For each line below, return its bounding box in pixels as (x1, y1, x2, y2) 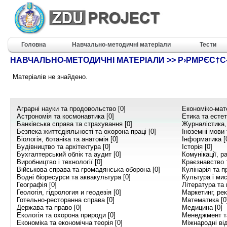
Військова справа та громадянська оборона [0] (17, 165, 160, 173)
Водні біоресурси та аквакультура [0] (17, 173, 131, 181)
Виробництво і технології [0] (17, 158, 102, 166)
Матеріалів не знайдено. (13, 72, 88, 81)
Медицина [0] (182, 203, 222, 211)
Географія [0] (17, 180, 57, 188)
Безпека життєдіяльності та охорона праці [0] (17, 127, 156, 135)
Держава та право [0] (17, 203, 82, 211)
